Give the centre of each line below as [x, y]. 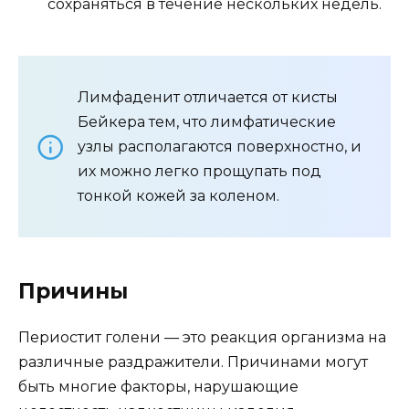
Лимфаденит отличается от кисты [208, 98]
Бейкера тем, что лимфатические [207, 122]
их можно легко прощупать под [199, 172]
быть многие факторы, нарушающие [158, 387]
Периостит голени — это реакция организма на [202, 338]
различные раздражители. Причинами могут [193, 362]
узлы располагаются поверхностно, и [220, 147]
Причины [73, 292]
